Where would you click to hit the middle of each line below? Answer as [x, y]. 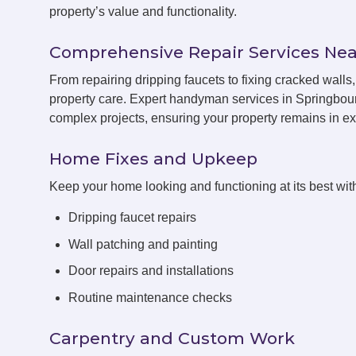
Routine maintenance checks [150, 297]
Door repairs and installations [151, 271]
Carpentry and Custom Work [172, 338]
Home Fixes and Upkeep [153, 159]
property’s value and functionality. [143, 12]
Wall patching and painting [143, 244]
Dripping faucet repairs [132, 217]
